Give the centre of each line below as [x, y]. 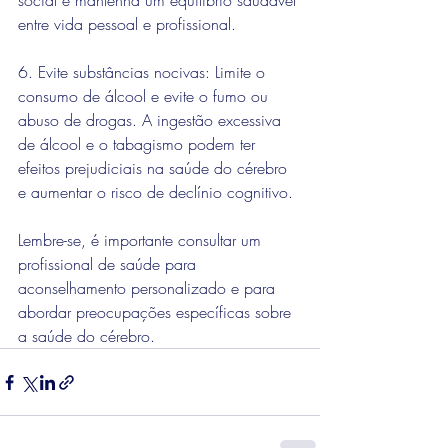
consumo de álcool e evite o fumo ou [145, 96]
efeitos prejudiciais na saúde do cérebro [155, 168]
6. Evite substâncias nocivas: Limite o [144, 72]
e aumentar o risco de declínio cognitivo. [155, 192]
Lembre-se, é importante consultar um [142, 240]
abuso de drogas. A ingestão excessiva [152, 120]
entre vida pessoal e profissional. [127, 24]
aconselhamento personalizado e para [149, 288]
